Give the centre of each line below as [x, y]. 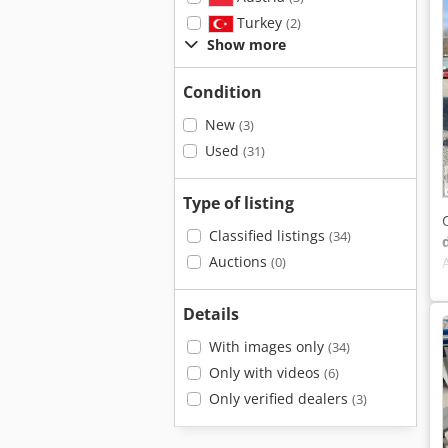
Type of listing [238, 203]
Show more [246, 44]
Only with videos [266, 372]
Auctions [239, 261]
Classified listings [268, 235]
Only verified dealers [280, 398]
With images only [268, 346]
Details [211, 314]
